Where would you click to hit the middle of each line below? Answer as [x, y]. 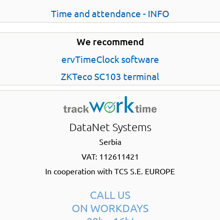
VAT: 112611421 [110, 156]
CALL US [110, 194]
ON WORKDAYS [110, 208]
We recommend [110, 41]
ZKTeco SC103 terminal [110, 76]
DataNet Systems [110, 127]
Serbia [110, 141]
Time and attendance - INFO [110, 13]
